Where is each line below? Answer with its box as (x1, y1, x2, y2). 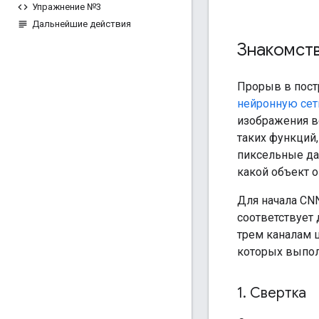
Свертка (246, 283, 306, 302)
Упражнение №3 (32, 1, 101, 12)
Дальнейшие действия (32, 19, 131, 29)
